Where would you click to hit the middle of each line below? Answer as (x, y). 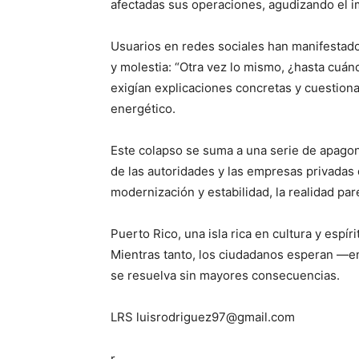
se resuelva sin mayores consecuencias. (225, 275)
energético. (143, 108)
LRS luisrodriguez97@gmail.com (203, 317)
